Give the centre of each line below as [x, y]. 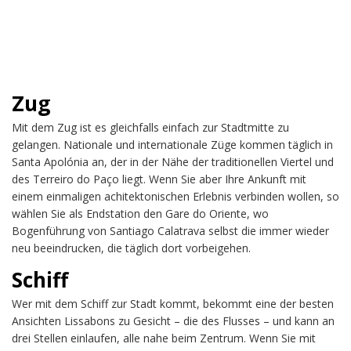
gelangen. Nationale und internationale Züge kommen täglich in [172, 144]
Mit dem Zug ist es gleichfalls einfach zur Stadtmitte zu [150, 127]
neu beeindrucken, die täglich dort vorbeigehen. [131, 248]
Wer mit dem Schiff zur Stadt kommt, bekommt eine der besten [173, 303]
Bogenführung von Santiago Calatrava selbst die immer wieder [170, 230]
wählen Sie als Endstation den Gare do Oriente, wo [140, 213]
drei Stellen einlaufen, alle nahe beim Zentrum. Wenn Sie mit [164, 338]
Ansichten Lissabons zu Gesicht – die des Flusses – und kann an [173, 320]
